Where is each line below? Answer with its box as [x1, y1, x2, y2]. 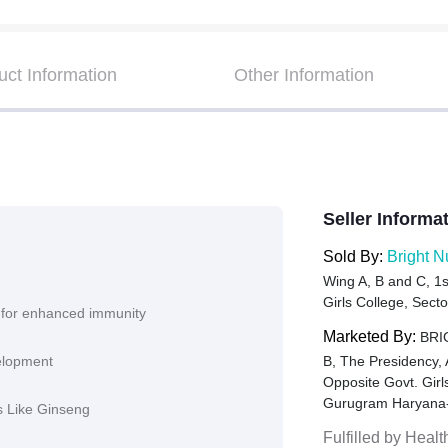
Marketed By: [322, 327, 420, 345]
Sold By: [322, 247, 387, 265]
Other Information [234, 64, 374, 85]
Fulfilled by [322, 428, 405, 446]
